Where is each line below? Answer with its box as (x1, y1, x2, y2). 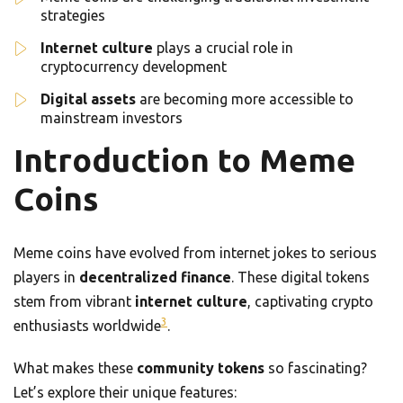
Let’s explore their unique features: (13, 384, 237, 401)
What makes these (13, 360, 137, 377)
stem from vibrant (13, 293, 135, 310)
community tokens (137, 360, 264, 377)
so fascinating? (264, 360, 367, 377)
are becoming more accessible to (136, 91, 354, 108)
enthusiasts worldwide (13, 318, 161, 335)
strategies (40, 7, 105, 24)
